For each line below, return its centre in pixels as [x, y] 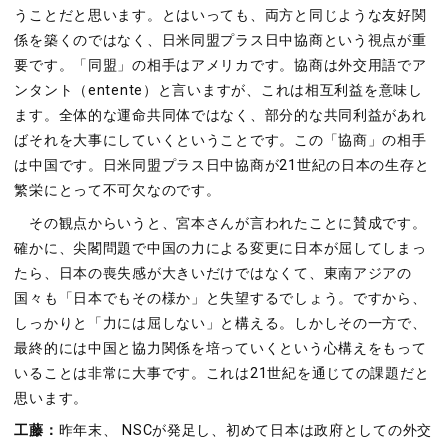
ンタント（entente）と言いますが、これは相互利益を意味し [218, 91]
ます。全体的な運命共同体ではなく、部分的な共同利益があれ [220, 116]
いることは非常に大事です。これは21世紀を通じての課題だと [222, 373]
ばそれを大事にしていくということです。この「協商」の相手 [220, 141]
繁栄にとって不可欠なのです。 [117, 191]
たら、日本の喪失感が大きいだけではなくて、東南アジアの [213, 273]
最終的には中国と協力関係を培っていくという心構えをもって [220, 348]
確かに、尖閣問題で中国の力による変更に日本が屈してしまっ [220, 248]
